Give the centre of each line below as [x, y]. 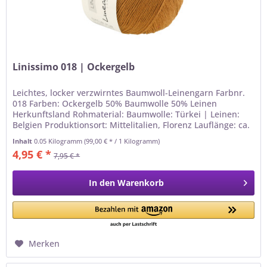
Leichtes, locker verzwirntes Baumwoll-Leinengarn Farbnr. [129, 93]
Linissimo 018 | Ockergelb [74, 67]
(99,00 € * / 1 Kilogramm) [122, 141]
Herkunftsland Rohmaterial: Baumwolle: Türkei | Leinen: [126, 114]
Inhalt [24, 141]
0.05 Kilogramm [59, 141]
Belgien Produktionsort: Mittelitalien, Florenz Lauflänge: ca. [131, 125]
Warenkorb [141, 183]
